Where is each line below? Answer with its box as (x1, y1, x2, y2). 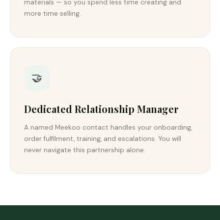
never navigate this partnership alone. (24, 146, 145, 154)
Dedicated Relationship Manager (24, 102, 179, 115)
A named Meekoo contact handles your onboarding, (24, 123, 192, 132)
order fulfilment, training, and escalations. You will (24, 135, 181, 143)
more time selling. (24, 9, 81, 18)
